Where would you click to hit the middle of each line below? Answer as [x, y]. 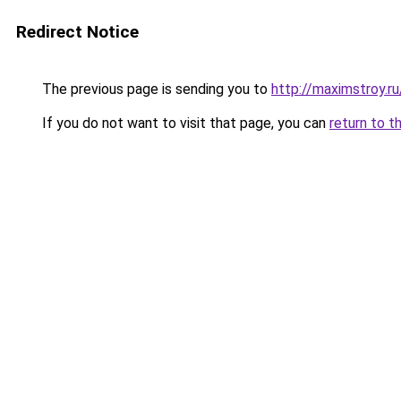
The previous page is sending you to [155, 89]
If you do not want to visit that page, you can [184, 123]
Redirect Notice [77, 32]
